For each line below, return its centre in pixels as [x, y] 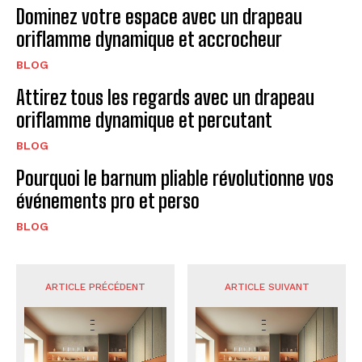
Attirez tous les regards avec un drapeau [165, 98]
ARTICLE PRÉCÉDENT [95, 287]
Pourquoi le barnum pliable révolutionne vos [175, 179]
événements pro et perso [108, 201]
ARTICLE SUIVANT [267, 287]
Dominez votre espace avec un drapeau [159, 17]
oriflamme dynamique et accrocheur [149, 40]
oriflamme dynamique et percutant [144, 120]
